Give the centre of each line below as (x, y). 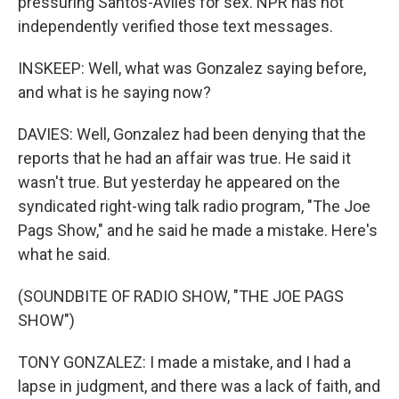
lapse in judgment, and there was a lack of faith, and (199, 386)
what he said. (64, 254)
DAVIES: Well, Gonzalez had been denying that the (192, 134)
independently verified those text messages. (175, 26)
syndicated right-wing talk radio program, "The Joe (194, 206)
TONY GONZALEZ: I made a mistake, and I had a (184, 362)
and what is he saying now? (114, 92)
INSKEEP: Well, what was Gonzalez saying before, (192, 68)
